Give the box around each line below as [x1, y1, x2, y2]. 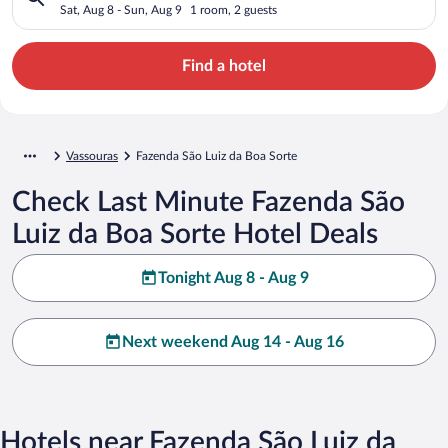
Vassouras [66, 149, 118, 162]
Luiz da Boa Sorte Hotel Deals [12, 219, 378, 248]
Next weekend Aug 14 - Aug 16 [122, 333, 344, 350]
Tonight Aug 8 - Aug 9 [157, 269, 309, 286]
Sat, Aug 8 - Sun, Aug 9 [60, 3, 182, 16]
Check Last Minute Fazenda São [12, 187, 405, 216]
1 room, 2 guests [190, 3, 277, 16]
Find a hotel [182, 57, 266, 74]
